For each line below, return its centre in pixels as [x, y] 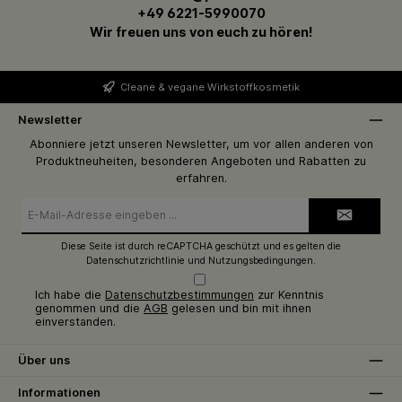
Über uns [44, 360]
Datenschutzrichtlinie [135, 261]
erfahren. [201, 178]
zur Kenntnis [289, 295]
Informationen [59, 393]
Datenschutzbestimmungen [180, 295]
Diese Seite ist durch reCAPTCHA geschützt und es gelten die [201, 247]
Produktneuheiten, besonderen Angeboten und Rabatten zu [201, 161]
